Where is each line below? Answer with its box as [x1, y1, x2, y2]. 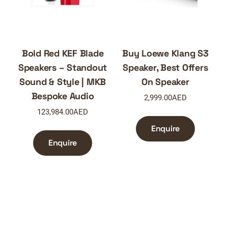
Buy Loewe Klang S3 [122, 47, 209, 60]
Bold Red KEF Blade [21, 47, 104, 60]
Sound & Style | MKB [19, 76, 106, 88]
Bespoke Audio [31, 90, 94, 102]
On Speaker [141, 76, 189, 88]
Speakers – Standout [18, 62, 107, 74]
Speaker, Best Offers [123, 62, 208, 74]
